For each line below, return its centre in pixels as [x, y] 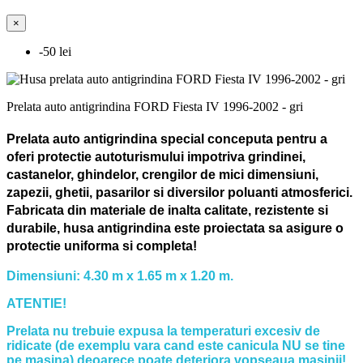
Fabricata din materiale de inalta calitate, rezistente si [167, 210]
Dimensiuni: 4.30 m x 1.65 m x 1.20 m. [120, 276]
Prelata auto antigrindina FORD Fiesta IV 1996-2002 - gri [155, 106]
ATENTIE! [36, 304]
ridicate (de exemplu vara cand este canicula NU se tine [176, 346]
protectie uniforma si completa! [102, 246]
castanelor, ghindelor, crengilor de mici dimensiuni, [162, 174]
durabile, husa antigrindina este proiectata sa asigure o [175, 228]
